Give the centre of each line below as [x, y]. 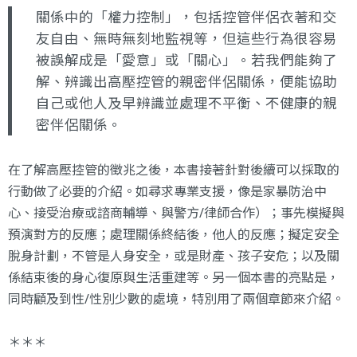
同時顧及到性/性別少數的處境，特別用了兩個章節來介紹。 [176, 298]
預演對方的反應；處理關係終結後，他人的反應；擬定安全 [174, 234]
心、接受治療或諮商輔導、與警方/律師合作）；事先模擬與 [176, 212]
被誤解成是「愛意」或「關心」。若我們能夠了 [186, 59]
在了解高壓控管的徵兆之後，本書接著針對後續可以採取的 [174, 169]
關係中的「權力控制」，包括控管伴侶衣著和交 [186, 16]
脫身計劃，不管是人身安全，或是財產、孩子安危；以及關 [174, 255]
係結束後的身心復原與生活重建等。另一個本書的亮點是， [174, 277]
